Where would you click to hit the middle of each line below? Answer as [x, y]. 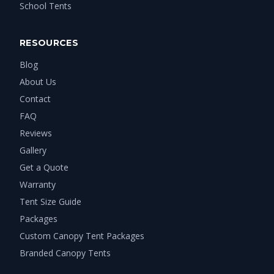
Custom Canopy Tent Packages [82, 235]
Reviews [36, 133]
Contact [35, 98]
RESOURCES [49, 43]
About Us [38, 81]
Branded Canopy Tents [65, 253]
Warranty [38, 184]
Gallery [33, 150]
